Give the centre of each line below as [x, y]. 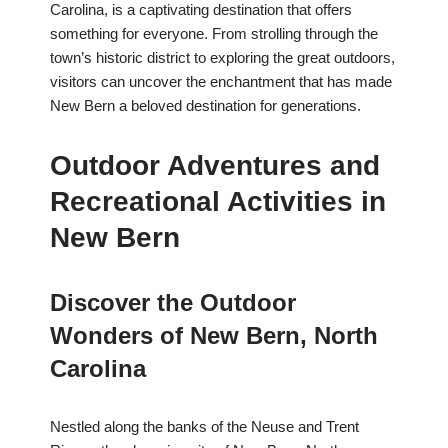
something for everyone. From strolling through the [214, 34]
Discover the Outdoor [173, 303]
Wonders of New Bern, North [214, 336]
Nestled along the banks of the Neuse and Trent [204, 427]
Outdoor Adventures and [215, 166]
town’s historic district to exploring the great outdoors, [222, 58]
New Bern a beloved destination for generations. [205, 106]
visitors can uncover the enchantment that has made [221, 82]
